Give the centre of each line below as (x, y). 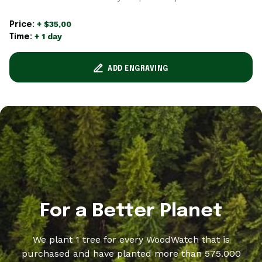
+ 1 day (48, 36)
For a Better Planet (131, 211)
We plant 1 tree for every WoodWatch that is (131, 239)
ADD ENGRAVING (138, 69)
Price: (23, 24)
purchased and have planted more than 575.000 (131, 253)
